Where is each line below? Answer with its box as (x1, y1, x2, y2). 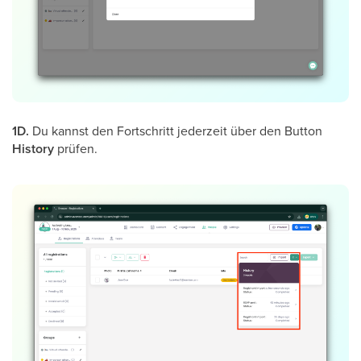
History (12, 139, 54, 158)
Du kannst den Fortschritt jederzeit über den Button (29, 122, 322, 139)
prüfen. (54, 139, 98, 157)
